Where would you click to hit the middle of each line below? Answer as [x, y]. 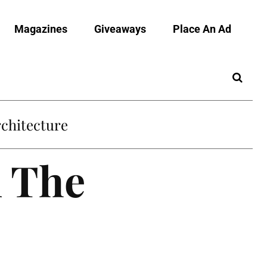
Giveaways [120, 29]
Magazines [41, 29]
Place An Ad [202, 29]
